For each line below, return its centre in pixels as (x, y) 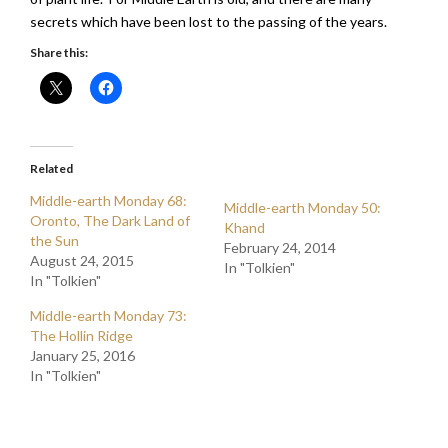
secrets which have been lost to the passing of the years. (208, 21)
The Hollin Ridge (81, 335)
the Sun (54, 240)
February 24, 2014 (280, 247)
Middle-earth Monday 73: (108, 315)
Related (51, 168)
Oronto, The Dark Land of (110, 220)
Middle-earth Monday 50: (302, 207)
